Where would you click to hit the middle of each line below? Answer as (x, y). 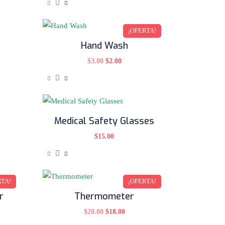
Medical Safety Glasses (104, 121)
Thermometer (104, 196)
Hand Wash (104, 45)
